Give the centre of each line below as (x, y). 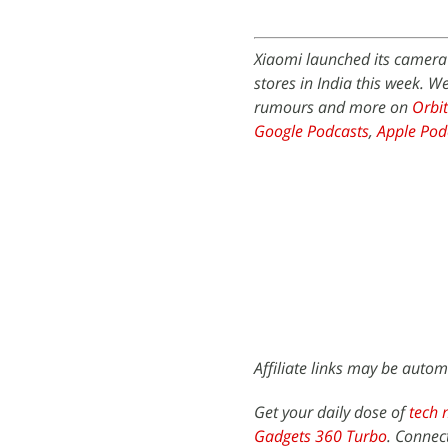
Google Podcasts (311, 131)
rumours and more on (333, 107)
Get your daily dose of (331, 412)
